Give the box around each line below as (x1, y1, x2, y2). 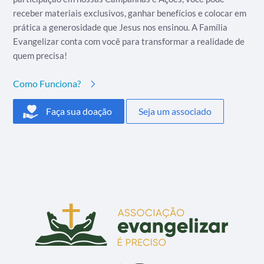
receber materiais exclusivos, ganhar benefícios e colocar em (13, 8, 247, 18)
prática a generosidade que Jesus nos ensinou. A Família (13, 22, 228, 32)
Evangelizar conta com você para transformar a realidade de (13, 36, 245, 47)
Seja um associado (138, 105, 212, 117)
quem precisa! (13, 50, 68, 61)
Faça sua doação (46, 105, 113, 117)
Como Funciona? (13, 78, 81, 89)
